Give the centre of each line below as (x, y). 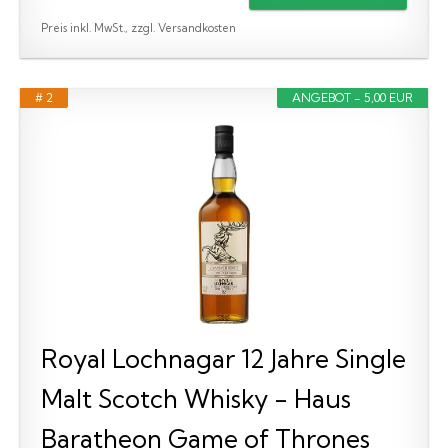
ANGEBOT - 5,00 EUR (352, 97)
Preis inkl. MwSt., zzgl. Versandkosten (138, 27)
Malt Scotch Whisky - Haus (196, 398)
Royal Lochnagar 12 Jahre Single (223, 358)
